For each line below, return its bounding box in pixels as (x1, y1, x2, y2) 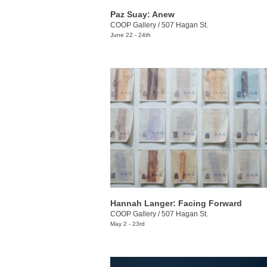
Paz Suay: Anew (110, 10, 175, 20)
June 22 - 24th (110, 32, 151, 39)
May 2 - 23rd (110, 220, 145, 227)
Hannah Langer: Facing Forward (110, 198, 242, 208)
